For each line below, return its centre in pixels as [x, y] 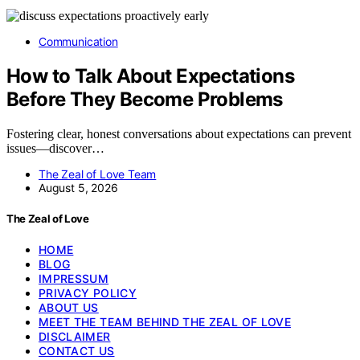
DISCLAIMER [75, 336]
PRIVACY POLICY [88, 292]
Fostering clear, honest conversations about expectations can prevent [179, 133]
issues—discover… [55, 148]
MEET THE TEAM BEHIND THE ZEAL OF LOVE [165, 321]
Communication [78, 41]
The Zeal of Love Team [98, 174]
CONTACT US [77, 350]
